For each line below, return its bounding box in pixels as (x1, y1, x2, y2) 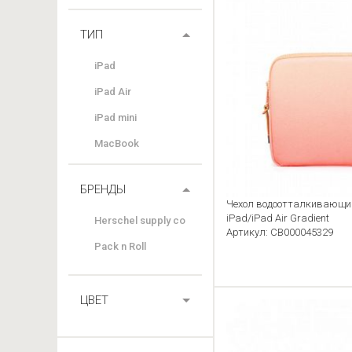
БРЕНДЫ (80, 182, 126, 196)
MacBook (94, 137, 139, 149)
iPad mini (94, 112, 137, 123)
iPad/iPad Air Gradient (226, 211, 329, 224)
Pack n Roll (94, 240, 146, 252)
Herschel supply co (94, 214, 185, 226)
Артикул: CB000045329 (226, 225, 333, 238)
